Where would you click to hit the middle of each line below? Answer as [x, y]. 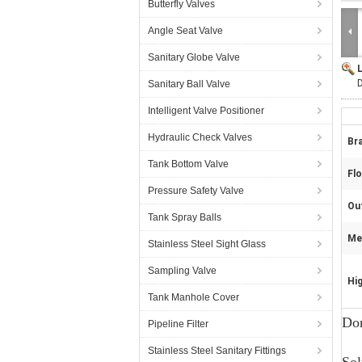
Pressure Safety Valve [196, 191]
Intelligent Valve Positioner [206, 111]
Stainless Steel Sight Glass [207, 244]
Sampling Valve [182, 271]
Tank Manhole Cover [194, 297]
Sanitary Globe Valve [194, 57]
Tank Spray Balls [185, 217]
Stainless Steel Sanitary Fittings [217, 351]
